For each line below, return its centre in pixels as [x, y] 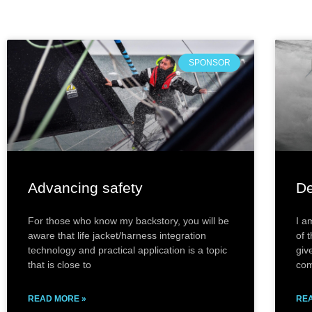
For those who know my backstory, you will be [128, 220]
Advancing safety [85, 187]
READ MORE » [57, 298]
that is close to [60, 264]
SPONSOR [209, 63]
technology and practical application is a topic [127, 250]
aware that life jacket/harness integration [117, 235]
